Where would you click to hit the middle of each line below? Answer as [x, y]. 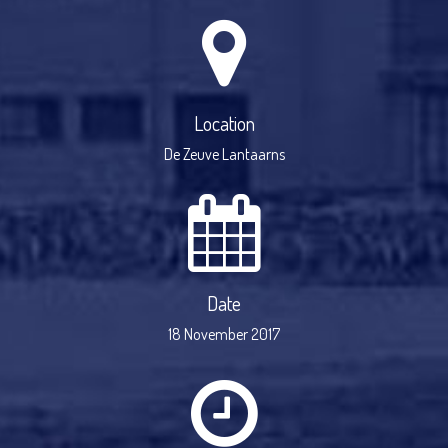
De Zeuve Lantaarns [224, 154]
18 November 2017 [224, 334]
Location [224, 123]
